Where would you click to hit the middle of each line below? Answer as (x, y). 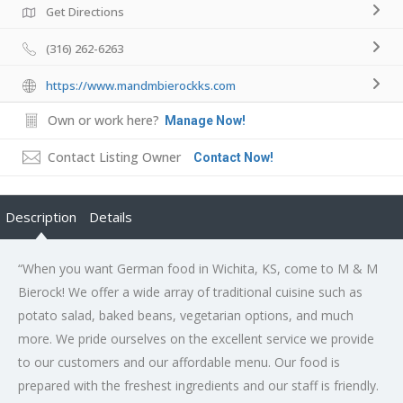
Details (111, 216)
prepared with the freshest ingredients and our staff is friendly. (198, 385)
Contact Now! (233, 157)
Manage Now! (205, 120)
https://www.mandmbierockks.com (141, 85)
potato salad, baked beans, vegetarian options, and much (186, 315)
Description (41, 216)
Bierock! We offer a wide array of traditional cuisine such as (190, 291)
